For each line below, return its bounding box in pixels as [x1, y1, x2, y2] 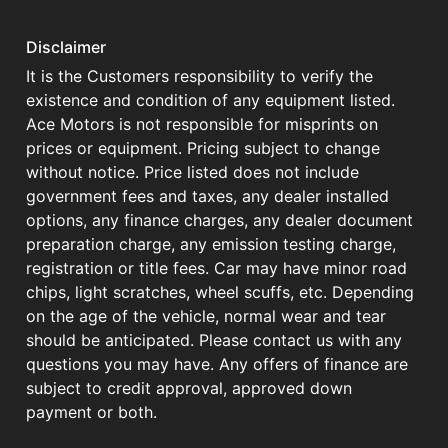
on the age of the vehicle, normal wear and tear [26, 306, 386, 327]
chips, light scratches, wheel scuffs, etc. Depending [26, 282, 414, 303]
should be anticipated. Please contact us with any [26, 330, 402, 351]
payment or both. [26, 402, 157, 423]
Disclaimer [26, 37, 106, 58]
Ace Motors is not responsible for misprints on [26, 114, 378, 135]
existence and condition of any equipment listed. [26, 90, 395, 111]
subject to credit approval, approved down [26, 378, 352, 399]
